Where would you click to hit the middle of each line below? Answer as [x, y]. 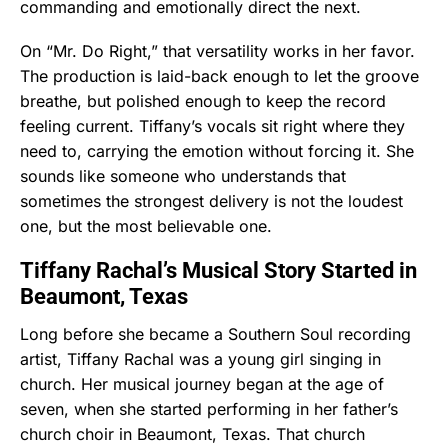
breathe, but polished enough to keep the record [203, 100]
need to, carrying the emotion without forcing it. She [217, 150]
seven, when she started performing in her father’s [209, 409]
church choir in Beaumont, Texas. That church [192, 434]
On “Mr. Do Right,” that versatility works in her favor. [217, 50]
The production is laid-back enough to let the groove [219, 75]
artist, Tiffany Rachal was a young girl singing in [200, 359]
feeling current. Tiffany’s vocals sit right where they [212, 125]
